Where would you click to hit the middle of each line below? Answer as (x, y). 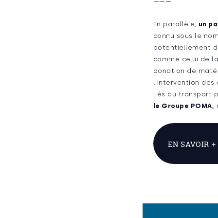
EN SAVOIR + (192, 144)
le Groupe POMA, (184, 106)
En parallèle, (175, 24)
